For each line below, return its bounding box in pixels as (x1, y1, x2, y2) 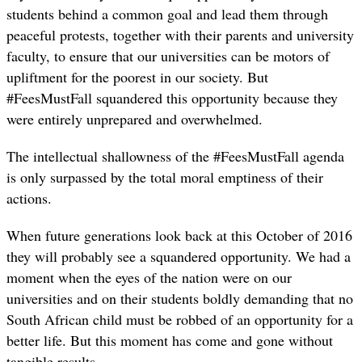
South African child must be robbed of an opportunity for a (6, 309, 353, 330)
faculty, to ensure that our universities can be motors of (6, 45, 330, 65)
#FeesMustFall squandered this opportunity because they (6, 87, 338, 107)
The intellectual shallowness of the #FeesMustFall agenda (6, 146, 344, 166)
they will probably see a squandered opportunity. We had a (6, 246, 351, 267)
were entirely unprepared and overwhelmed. (6, 108, 263, 128)
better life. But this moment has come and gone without (6, 330, 333, 351)
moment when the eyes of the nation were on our (6, 267, 292, 288)
